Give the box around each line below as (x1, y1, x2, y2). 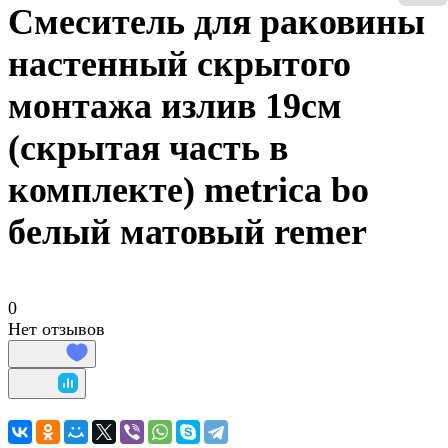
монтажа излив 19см (8, 86, 342, 127)
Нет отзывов (8, 319, 105, 340)
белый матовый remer (8, 212, 367, 253)
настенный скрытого (8, 44, 351, 85)
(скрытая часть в (8, 128, 288, 169)
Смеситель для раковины (8, 2, 425, 43)
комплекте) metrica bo (8, 170, 369, 211)
